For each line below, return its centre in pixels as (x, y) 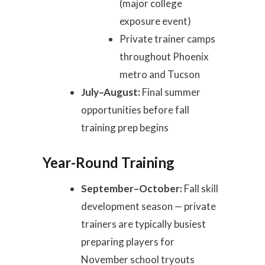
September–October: (132, 188)
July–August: (111, 92)
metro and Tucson (160, 74)
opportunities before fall (135, 110)
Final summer (171, 92)
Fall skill (201, 188)
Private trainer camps (168, 39)
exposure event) (156, 21)
